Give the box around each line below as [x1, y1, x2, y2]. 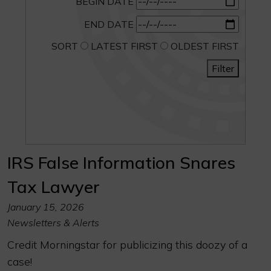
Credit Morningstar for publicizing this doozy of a [7, 238, 247, 252]
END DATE [83, 18, 134, 30]
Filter [212, 62, 234, 74]
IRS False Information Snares [7, 152, 235, 173]
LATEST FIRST [88, 40, 158, 52]
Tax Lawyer [7, 176, 100, 197]
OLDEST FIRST [168, 40, 239, 52]
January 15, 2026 [7, 201, 84, 213]
